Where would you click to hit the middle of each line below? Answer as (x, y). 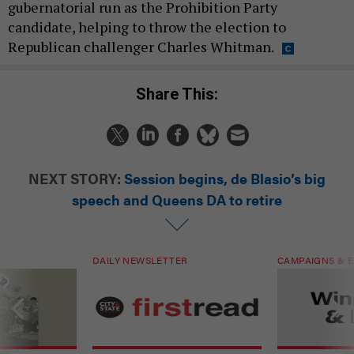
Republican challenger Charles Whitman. (141, 47)
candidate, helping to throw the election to (147, 27)
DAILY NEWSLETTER (140, 260)
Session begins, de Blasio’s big (225, 178)
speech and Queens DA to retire (177, 199)
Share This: (182, 94)
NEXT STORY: (75, 178)
